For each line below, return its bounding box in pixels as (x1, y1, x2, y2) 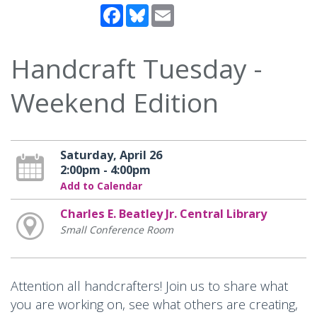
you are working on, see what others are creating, (11, 296, 298, 313)
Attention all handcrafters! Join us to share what (11, 277, 288, 295)
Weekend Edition (11, 84, 219, 121)
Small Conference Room (59, 223, 173, 237)
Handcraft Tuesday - (11, 50, 262, 87)
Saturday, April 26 (59, 147, 162, 163)
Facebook (123, 3, 172, 17)
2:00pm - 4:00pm (59, 162, 151, 178)
